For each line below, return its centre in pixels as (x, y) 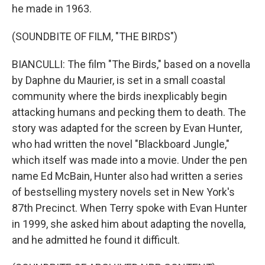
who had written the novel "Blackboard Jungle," (121, 144)
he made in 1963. (52, 9)
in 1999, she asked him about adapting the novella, (129, 224)
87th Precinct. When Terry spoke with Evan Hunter (130, 208)
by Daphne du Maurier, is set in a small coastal (119, 80)
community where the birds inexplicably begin (119, 96)
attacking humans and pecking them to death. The (129, 112)
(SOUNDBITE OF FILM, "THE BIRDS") (95, 36)
